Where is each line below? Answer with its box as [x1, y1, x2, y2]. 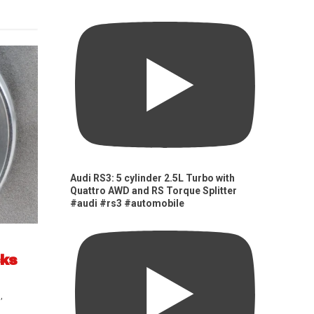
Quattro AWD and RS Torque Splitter [70, 185, 238, 197]
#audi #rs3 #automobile [70, 198, 185, 210]
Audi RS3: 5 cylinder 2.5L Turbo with [70, 172, 235, 184]
